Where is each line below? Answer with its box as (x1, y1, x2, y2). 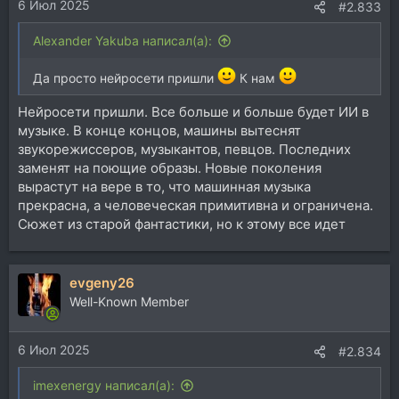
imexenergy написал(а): (33, 378, 175, 394)
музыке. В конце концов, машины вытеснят (18, 121, 301, 139)
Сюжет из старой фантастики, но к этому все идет (18, 215, 346, 232)
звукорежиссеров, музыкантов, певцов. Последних (18, 140, 351, 158)
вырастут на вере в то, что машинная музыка (18, 177, 311, 195)
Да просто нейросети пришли (33, 69, 217, 85)
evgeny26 (69, 273, 134, 291)
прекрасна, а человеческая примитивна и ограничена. (18, 196, 373, 214)
